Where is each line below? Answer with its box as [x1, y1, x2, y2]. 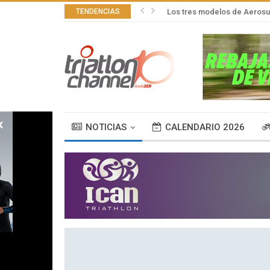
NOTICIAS [86, 121, 127, 133]
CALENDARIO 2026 [165, 121, 245, 133]
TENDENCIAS [75, 7, 120, 16]
